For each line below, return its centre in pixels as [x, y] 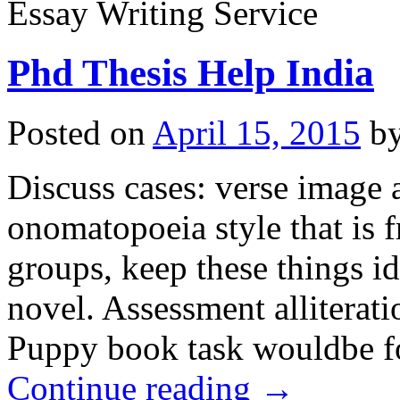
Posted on [76, 132]
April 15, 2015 [257, 132]
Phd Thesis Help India [191, 72]
